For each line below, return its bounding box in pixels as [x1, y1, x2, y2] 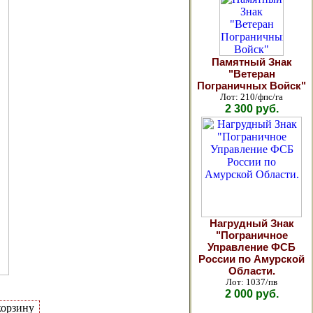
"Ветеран [228, 68, 275, 80]
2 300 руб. [224, 103, 279, 115]
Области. [228, 265, 275, 277]
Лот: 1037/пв [226, 277, 277, 287]
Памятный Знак [211, 56, 292, 68]
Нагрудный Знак [209, 217, 294, 229]
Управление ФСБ [208, 241, 296, 253]
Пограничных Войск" [197, 80, 306, 92]
